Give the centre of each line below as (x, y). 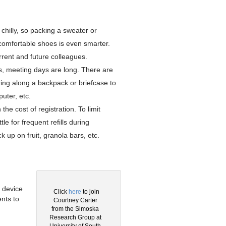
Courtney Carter (75, 200)
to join (90, 191)
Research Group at (75, 217)
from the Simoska (75, 209)
